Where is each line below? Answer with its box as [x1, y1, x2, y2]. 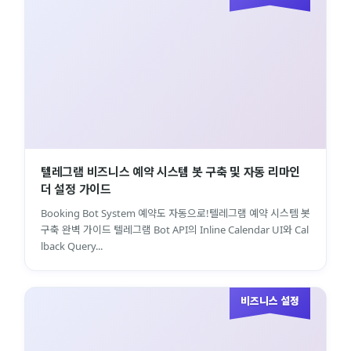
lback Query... [41, 238, 103, 253]
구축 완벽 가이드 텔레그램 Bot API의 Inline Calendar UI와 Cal [41, 222, 309, 237]
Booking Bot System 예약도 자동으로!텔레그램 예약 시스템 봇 [41, 205, 310, 220]
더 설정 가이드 [41, 180, 111, 197]
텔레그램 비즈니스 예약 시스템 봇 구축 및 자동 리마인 [41, 163, 300, 179]
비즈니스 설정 [241, 293, 299, 308]
